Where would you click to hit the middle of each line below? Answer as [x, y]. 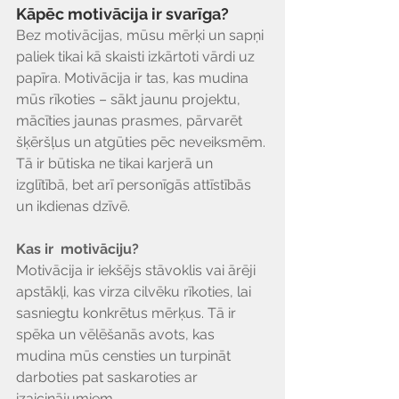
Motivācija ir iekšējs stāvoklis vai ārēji [138, 270]
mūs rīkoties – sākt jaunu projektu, [130, 99]
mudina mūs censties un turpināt [125, 356]
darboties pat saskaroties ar [109, 377]
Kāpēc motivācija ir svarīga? [122, 14]
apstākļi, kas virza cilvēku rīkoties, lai [135, 292]
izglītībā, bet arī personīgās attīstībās [135, 185]
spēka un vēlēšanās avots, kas [117, 334]
